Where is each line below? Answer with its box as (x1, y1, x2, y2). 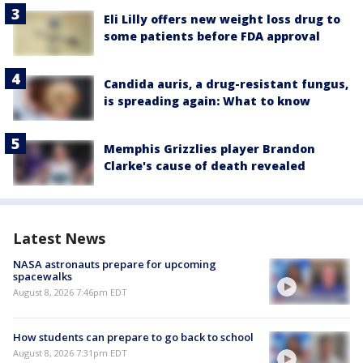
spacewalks (13, 269, 72, 284)
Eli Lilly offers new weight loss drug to (104, 11, 340, 27)
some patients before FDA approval (104, 28, 320, 44)
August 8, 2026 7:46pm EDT (13, 286, 127, 299)
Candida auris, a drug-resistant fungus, (104, 75, 348, 92)
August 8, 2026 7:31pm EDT (13, 346, 127, 359)
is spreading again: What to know (104, 92, 310, 109)
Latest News (13, 228, 105, 249)
